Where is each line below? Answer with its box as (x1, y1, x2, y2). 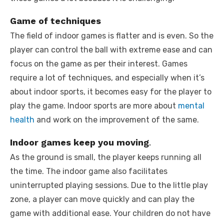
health (10, 114, 34, 124)
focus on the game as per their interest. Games (10, 58, 187, 68)
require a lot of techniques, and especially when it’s (10, 72, 204, 82)
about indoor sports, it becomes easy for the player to (10, 86, 211, 96)
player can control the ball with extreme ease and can (10, 44, 212, 54)
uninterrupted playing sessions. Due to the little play (10, 180, 208, 190)
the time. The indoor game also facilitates (10, 166, 167, 176)
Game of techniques (10, 15, 101, 26)
